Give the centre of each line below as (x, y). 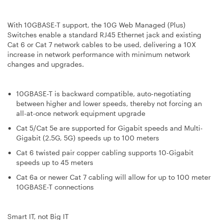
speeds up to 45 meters (55, 162)
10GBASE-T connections (55, 187)
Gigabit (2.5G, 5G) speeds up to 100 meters (88, 137)
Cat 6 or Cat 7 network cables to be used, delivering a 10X (102, 44)
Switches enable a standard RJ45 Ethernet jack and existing (104, 34)
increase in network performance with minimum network (99, 54)
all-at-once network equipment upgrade (81, 113)
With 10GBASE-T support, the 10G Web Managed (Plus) (96, 25)
